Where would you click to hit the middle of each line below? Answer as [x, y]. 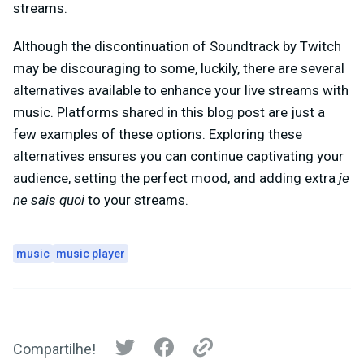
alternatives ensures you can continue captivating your [178, 156]
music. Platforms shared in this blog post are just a [169, 113]
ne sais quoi [50, 200]
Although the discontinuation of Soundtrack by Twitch [177, 47]
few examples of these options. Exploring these [158, 134]
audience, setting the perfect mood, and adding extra [176, 178]
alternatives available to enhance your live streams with [181, 91]
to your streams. [140, 200]
